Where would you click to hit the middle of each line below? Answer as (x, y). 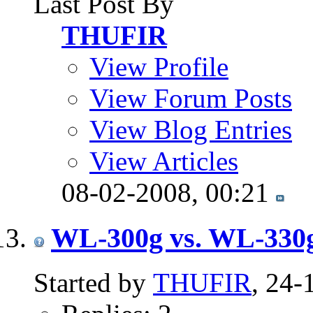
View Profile (159, 66)
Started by (93, 283)
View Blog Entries (191, 129)
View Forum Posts (191, 98)
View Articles (164, 161)
